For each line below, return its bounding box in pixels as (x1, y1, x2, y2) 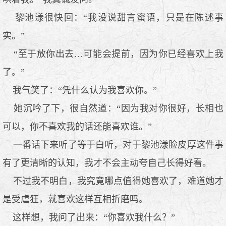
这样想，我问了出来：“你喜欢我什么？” (3, 212, 175, 222)
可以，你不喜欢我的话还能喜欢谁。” (3, 121, 152, 132)
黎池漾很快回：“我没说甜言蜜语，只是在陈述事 (3, 12, 223, 23)
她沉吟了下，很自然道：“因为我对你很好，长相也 (3, 103, 223, 114)
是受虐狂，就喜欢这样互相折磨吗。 (3, 194, 148, 204)
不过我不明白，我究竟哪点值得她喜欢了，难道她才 (3, 176, 223, 186)
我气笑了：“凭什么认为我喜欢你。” (3, 85, 157, 95)
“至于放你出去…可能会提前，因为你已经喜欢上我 (3, 48, 223, 59)
